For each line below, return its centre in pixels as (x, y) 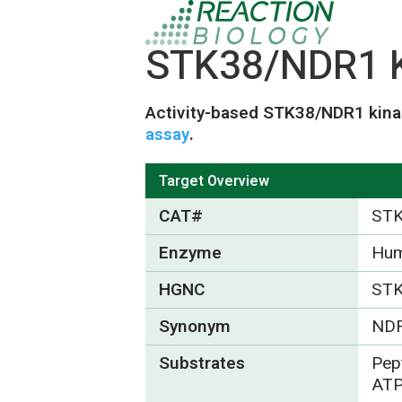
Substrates (202, 363)
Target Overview (214, 181)
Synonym (195, 327)
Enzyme (190, 253)
